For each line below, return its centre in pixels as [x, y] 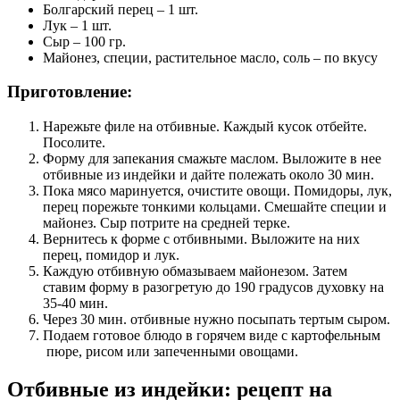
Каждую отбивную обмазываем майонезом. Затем [195, 271]
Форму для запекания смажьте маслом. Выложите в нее [212, 159]
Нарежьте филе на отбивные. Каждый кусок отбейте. [205, 127]
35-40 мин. [75, 304]
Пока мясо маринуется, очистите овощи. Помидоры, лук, [217, 191]
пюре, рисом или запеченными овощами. [171, 352]
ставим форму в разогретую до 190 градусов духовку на [213, 287]
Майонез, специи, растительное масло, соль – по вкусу [210, 57]
